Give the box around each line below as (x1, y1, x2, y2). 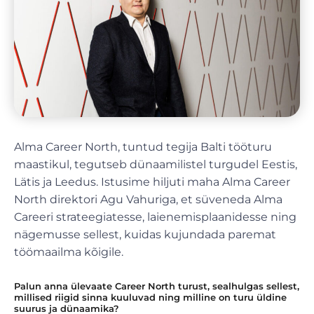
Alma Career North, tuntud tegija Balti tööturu (14, 139, 272, 153)
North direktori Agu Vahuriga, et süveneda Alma (14, 192, 282, 206)
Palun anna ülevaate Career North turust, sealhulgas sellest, (14, 280, 299, 292)
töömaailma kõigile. (14, 245, 123, 259)
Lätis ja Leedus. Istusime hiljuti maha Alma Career (14, 175, 290, 189)
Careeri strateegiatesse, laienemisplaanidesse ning (14, 210, 296, 224)
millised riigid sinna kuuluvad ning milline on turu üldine (14, 291, 287, 303)
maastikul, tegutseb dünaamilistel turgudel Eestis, (14, 157, 297, 171)
